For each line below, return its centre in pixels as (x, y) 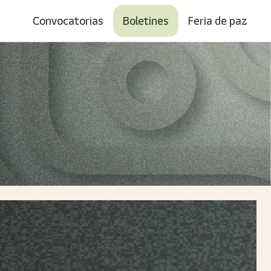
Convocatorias (68, 21)
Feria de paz (217, 21)
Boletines (146, 21)
